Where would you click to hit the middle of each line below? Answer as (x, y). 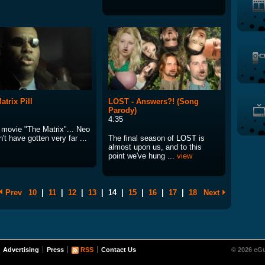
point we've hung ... (143, 156)
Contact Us (119, 250)
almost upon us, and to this (155, 147)
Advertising (21, 250)
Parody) (122, 111)
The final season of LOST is (156, 138)
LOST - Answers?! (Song (153, 102)
